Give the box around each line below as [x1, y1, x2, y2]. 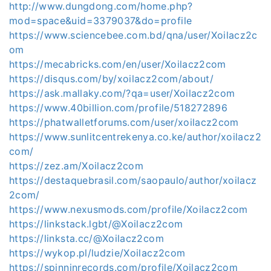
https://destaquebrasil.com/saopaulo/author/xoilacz [9, 174, 257, 186]
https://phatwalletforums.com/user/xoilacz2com [9, 116, 239, 128]
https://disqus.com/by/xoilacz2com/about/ [9, 73, 214, 85]
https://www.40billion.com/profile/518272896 [9, 102, 228, 114]
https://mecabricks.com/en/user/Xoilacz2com [9, 58, 226, 70]
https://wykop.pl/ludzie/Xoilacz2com [9, 247, 186, 259]
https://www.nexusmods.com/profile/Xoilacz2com [9, 203, 248, 215]
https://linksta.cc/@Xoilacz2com [9, 232, 164, 244]
